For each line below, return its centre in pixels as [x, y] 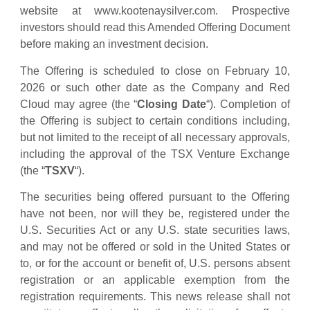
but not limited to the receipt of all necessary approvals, [155, 137]
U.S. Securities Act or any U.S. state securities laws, [155, 230]
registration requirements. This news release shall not [155, 297]
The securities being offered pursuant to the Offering [155, 197]
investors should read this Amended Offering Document [155, 28]
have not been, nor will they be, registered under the [155, 214]
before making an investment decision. [114, 44]
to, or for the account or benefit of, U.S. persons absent [155, 264]
